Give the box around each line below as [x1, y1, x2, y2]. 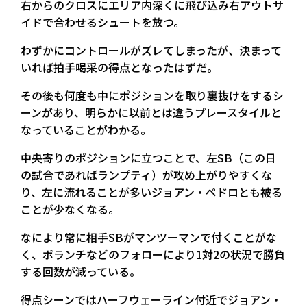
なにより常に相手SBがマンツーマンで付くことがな [21, 228, 277, 245]
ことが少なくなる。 [21, 200, 119, 217]
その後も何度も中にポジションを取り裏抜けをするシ [21, 86, 284, 103]
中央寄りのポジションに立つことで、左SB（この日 [21, 149, 276, 166]
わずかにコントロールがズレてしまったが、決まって [21, 41, 282, 58]
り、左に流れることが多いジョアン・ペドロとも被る [21, 183, 282, 200]
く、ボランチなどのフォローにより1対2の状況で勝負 [21, 245, 285, 262]
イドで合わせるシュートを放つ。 [21, 13, 184, 30]
